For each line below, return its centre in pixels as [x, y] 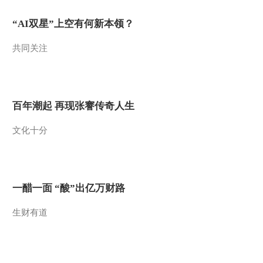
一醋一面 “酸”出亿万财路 [69, 188]
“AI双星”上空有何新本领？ [73, 24]
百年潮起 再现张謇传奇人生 [73, 106]
